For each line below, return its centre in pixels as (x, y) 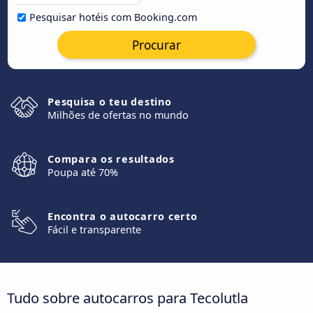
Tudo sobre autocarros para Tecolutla (128, 297)
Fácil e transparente (94, 230)
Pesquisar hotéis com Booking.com (113, 17)
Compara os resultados (111, 159)
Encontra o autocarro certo (123, 216)
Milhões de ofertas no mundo (118, 115)
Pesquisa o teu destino (110, 102)
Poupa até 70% (83, 172)
